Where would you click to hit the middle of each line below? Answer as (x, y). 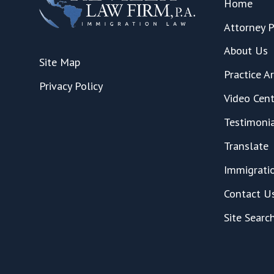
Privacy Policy (71, 85)
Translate (246, 146)
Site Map (59, 61)
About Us (246, 50)
